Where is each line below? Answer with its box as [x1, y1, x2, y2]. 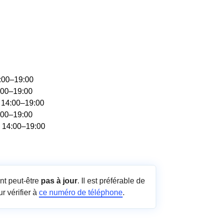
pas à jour [41, 177, 77, 185]
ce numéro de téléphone [39, 188, 123, 197]
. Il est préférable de [77, 177, 145, 185]
